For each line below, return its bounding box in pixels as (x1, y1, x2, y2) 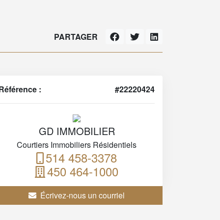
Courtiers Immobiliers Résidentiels (17, 139, 137, 150)
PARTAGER (54, 30, 98, 42)
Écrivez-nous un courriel (40, 190, 125, 201)
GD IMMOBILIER (38, 124, 115, 138)
